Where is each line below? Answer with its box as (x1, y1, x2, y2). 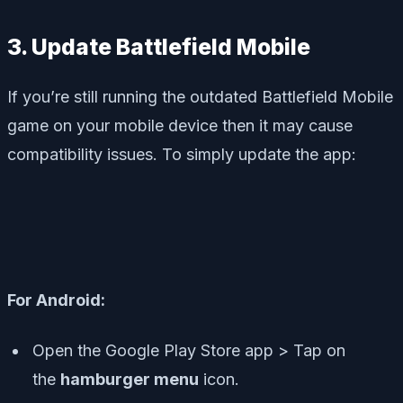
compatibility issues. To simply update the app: (7, 144, 356, 164)
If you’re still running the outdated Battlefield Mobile (7, 86, 393, 106)
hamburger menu (60, 369, 199, 389)
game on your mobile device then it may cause (7, 115, 353, 135)
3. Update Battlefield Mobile (7, 33, 310, 61)
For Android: (7, 290, 105, 309)
